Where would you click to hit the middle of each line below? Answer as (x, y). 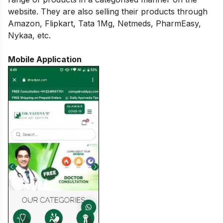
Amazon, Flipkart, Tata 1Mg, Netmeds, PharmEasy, (105, 24)
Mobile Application (45, 59)
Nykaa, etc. (29, 36)
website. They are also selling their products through (108, 12)
